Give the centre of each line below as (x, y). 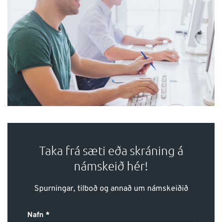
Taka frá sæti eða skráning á (111, 150)
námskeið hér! (111, 165)
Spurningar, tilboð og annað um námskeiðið (111, 189)
